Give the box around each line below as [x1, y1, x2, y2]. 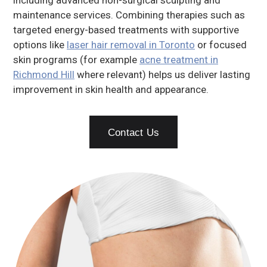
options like [13, 39, 67, 51]
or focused [195, 39, 247, 51]
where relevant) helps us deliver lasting [74, 69, 250, 80]
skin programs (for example [13, 54, 139, 66]
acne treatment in [139, 54, 218, 66]
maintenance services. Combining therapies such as [13, 9, 245, 21]
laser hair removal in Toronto [67, 39, 195, 51]
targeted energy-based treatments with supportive [13, 24, 239, 36]
